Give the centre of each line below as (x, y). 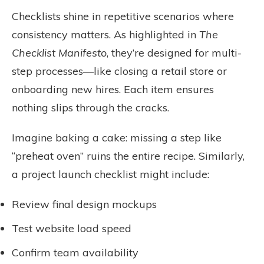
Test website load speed (72, 228)
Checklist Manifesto (59, 53)
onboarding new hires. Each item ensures (113, 89)
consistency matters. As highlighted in (105, 34)
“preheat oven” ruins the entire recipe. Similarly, (128, 156)
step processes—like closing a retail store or (119, 71)
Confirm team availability (75, 253)
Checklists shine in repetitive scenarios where (123, 16)
